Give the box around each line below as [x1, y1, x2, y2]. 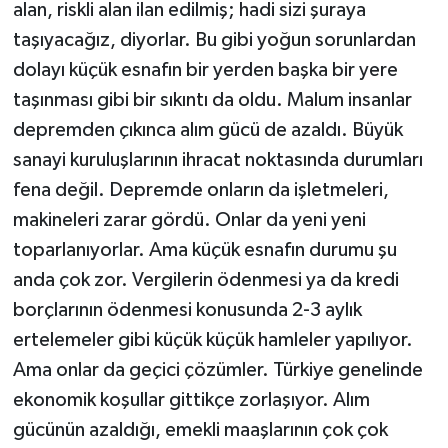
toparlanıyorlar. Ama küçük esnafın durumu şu [12, 239, 397, 260]
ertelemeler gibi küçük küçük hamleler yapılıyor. [12, 329, 413, 350]
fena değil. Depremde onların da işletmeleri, [12, 179, 389, 200]
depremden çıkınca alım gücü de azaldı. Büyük [12, 119, 403, 140]
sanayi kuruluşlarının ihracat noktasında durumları [12, 149, 423, 170]
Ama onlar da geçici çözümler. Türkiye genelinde [12, 359, 423, 380]
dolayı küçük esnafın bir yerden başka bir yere [12, 59, 398, 80]
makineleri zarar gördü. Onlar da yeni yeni [12, 209, 366, 230]
